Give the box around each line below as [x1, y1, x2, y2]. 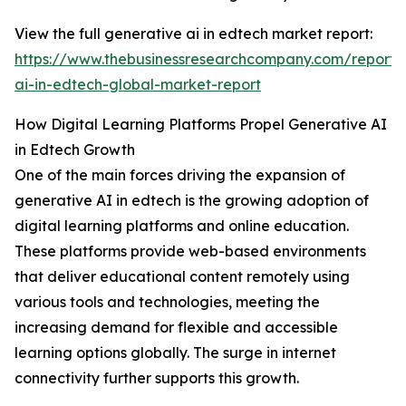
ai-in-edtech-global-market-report [14, 75, 261, 94]
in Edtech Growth [14, 140, 135, 159]
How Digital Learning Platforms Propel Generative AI [14, 115, 387, 134]
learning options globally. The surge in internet [14, 343, 336, 362]
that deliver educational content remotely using [14, 267, 350, 286]
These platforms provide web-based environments [14, 242, 366, 261]
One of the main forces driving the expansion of [14, 166, 345, 185]
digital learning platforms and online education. [14, 217, 349, 236]
